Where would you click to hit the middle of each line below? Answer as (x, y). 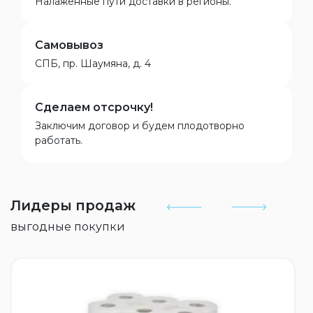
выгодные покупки (68, 227)
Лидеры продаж (73, 205)
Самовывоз (69, 45)
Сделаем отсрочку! (94, 107)
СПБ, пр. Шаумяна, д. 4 (93, 64)
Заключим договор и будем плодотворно (140, 126)
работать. (59, 140)
